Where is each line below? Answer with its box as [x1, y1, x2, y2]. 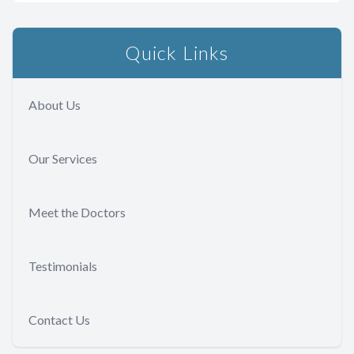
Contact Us [28, 312, 90, 328]
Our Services [28, 151, 97, 167]
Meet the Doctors [28, 205, 126, 220]
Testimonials [28, 258, 97, 274]
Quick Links [125, 41, 229, 65]
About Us [28, 97, 81, 113]
